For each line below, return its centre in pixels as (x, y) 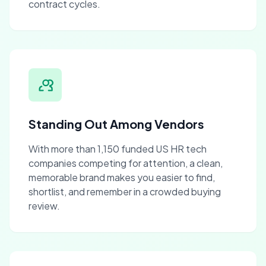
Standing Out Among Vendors (116, 124)
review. (44, 206)
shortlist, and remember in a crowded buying (125, 191)
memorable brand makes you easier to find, (122, 177)
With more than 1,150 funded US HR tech (118, 149)
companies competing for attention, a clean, (126, 163)
